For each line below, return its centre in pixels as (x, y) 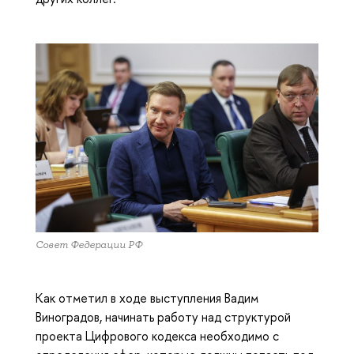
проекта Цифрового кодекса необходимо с (157, 335)
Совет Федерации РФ (89, 244)
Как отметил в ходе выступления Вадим (147, 298)
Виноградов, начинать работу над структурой (163, 316)
